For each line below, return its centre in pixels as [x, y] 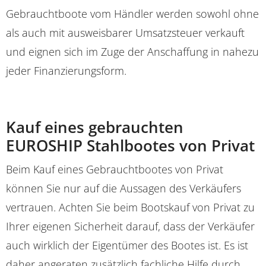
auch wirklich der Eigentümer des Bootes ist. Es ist [127, 245]
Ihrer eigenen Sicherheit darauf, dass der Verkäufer [130, 226]
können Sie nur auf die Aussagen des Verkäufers [123, 188]
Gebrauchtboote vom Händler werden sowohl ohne [132, 13]
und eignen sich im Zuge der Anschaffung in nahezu [132, 51]
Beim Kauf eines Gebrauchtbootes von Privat [115, 169]
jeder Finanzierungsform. [66, 70]
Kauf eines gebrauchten [95, 127]
